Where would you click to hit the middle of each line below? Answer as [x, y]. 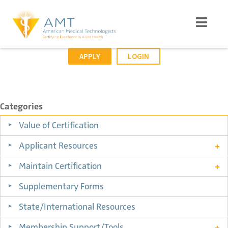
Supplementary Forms [61, 187]
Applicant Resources [58, 146]
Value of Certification [59, 125]
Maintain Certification [60, 166]
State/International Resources [77, 207]
